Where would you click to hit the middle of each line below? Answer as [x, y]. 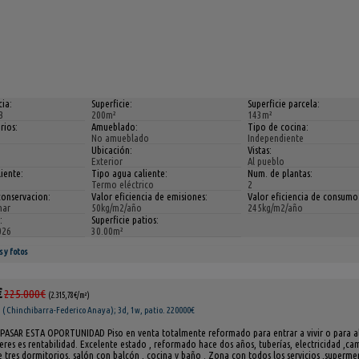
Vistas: [260, 149]
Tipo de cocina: [278, 126]
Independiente [276, 137]
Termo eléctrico [122, 184]
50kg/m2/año [116, 207]
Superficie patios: [125, 219]
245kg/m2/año [276, 207]
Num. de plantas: [280, 173]
